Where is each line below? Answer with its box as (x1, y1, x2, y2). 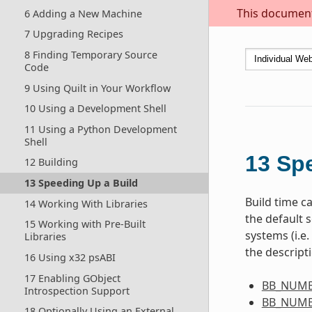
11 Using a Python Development (24, 122, 177, 136)
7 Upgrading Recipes (24, 27, 123, 41)
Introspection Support (24, 283, 130, 297)
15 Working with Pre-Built (24, 217, 146, 231)
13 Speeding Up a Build (24, 176, 138, 190)
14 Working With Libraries (24, 196, 148, 210)
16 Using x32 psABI (24, 250, 116, 264)
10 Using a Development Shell (24, 102, 166, 116)
